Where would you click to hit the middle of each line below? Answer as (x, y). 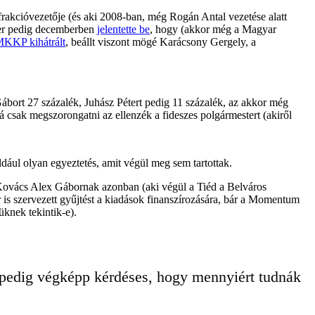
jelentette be (123, 29)
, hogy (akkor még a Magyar (213, 29)
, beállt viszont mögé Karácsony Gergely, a (161, 41)
